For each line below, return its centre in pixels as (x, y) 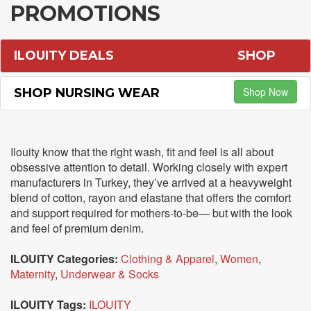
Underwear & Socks (110, 274)
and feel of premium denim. (77, 228)
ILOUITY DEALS (64, 56)
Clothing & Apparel (168, 259)
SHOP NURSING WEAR (87, 93)
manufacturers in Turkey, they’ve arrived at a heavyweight (151, 182)
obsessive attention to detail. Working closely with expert (149, 167)
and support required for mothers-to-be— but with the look (151, 213)
